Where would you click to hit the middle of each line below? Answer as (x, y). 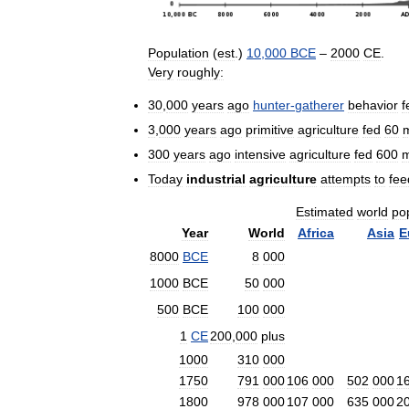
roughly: (200, 73)
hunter (272, 105)
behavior (373, 105)
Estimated (325, 212)
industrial (216, 179)
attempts (346, 179)
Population (178, 53)
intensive (260, 155)
